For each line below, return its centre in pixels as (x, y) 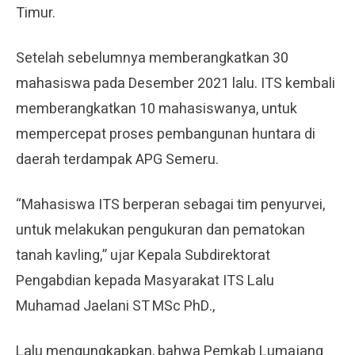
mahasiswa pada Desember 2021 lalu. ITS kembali (176, 83)
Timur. (36, 13)
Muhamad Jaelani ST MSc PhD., (115, 306)
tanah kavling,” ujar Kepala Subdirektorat (143, 255)
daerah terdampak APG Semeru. (117, 159)
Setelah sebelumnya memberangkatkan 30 (152, 58)
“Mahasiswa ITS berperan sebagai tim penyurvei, (170, 204)
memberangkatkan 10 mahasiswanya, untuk (157, 109)
